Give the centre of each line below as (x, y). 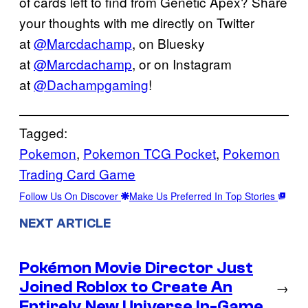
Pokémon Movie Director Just (136, 267)
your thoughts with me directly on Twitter (137, 23)
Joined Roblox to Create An (126, 287)
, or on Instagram (182, 64)
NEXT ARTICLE (65, 224)
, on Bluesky (168, 43)
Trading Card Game (77, 174)
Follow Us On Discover (70, 196)
